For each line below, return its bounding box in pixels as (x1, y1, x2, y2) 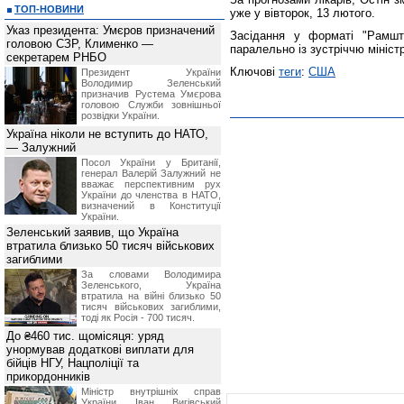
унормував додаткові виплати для (6, 343, 194, 356)
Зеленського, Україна (81, 280, 221, 290)
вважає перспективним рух (81, 179, 221, 189)
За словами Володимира (81, 269, 221, 280)
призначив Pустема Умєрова (81, 88, 221, 99)
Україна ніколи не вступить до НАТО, (6, 127, 208, 141)
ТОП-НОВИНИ (14, 4, 84, 14)
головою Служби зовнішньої (81, 99, 221, 110)
